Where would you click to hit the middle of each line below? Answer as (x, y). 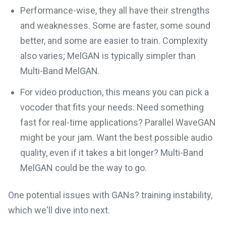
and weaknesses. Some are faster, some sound (115, 26)
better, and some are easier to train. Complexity (114, 41)
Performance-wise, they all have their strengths (115, 11)
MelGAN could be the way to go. (83, 168)
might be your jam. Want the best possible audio (116, 138)
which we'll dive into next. (59, 210)
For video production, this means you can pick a (115, 92)
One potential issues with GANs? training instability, (110, 195)
